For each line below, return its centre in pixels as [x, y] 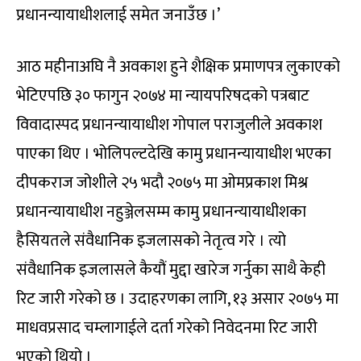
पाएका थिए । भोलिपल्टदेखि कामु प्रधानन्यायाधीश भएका [174, 154]
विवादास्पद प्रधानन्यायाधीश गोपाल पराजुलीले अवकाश [169, 124]
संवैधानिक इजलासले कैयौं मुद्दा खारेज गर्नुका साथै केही [171, 270]
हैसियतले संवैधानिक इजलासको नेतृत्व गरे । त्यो [151, 241]
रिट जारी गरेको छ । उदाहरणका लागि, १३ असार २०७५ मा [177, 299]
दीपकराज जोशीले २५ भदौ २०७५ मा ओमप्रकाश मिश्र [162, 183]
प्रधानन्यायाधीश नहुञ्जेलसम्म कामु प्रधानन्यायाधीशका [161, 212]
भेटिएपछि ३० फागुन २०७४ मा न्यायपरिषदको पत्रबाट [163, 95]
